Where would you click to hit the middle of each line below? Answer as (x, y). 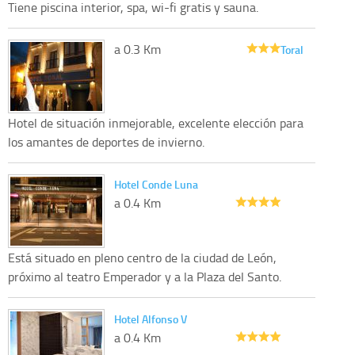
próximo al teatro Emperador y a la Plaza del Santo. (145, 276)
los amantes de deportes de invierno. (106, 141)
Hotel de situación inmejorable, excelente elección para (156, 122)
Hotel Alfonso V (151, 319)
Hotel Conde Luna (156, 184)
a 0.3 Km (137, 49)
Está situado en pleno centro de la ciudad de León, (142, 257)
